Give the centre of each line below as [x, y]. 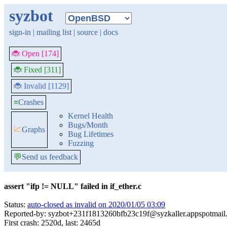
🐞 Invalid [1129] [41, 86]
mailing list [54, 32]
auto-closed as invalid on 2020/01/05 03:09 [96, 204]
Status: [16, 204]
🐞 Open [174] [35, 53]
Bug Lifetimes [91, 134]
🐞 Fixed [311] [37, 70]
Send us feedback [50, 157]
